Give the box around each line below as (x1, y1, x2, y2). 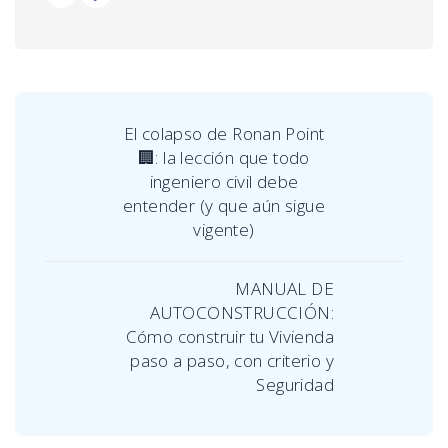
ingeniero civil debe (149, 170, 299, 194)
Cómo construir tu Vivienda (125, 325, 334, 349)
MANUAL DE (235, 277, 334, 301)
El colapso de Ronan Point (123, 122, 325, 146)
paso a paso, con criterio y (130, 349, 334, 373)
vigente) (193, 218, 255, 242)
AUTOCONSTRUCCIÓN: (150, 301, 334, 325)
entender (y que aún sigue (123, 194, 325, 218)
